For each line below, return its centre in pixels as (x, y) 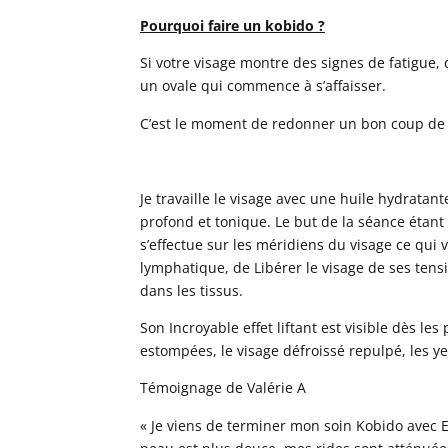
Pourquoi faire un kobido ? (232, 26)
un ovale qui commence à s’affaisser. (262, 86)
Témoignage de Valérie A (222, 388)
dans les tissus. (191, 290)
